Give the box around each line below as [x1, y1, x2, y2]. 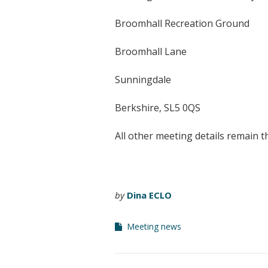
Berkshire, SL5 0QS [115, 101, 200, 114]
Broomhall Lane [115, 45, 187, 58]
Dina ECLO [127, 189, 172, 201]
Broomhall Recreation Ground [115, 17, 249, 30]
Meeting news [127, 221, 181, 232]
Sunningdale [115, 73, 171, 86]
